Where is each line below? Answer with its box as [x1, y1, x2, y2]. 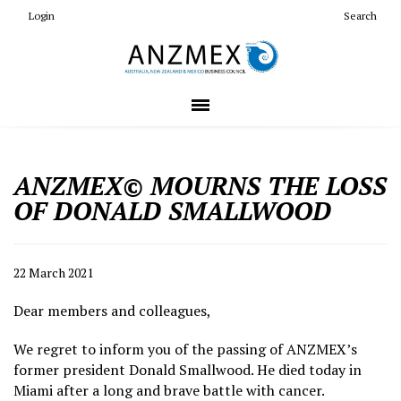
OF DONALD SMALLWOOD [13, 193, 331, 227]
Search [344, 9, 377, 22]
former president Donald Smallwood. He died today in [13, 359, 362, 380]
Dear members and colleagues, [13, 300, 211, 320]
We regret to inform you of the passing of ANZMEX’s [13, 338, 357, 359]
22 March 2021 [13, 263, 93, 281]
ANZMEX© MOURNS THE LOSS [13, 168, 387, 202]
